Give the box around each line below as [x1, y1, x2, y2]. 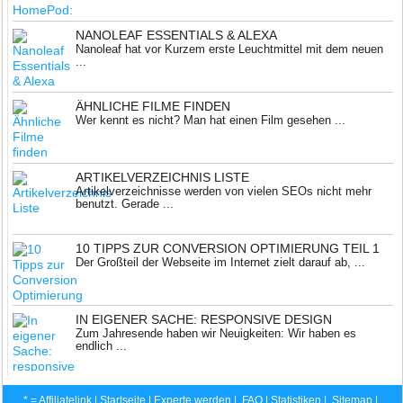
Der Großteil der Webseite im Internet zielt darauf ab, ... [76, 255, 366, 269]
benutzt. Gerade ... [76, 197, 175, 210]
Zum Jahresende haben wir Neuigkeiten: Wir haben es [76, 327, 357, 340]
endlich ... [76, 339, 128, 353]
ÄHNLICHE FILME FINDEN [76, 99, 231, 113]
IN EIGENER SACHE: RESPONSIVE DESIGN [76, 312, 333, 327]
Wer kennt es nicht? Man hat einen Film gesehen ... [76, 113, 346, 127]
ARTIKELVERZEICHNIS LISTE [76, 170, 250, 184]
